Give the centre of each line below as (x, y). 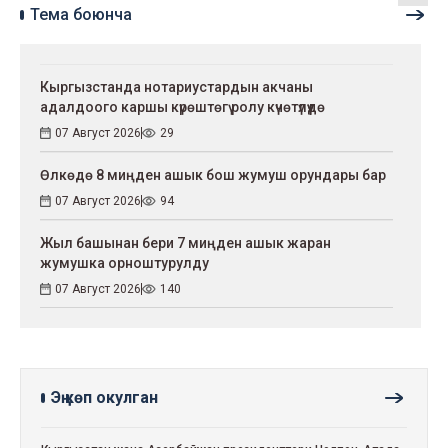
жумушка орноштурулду (124, 262)
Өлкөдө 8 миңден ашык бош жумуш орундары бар (213, 174)
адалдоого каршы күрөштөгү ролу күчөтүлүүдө (182, 106)
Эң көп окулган (104, 397)
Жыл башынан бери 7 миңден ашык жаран (185, 242)
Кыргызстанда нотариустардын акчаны (176, 86)
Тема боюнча (81, 14)
